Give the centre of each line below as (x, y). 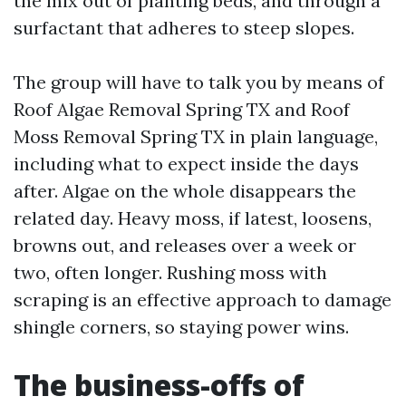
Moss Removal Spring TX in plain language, (196, 136)
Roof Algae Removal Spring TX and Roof (182, 109)
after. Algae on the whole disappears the (185, 191)
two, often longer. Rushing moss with (170, 272)
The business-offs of (159, 385)
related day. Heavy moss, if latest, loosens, (193, 218)
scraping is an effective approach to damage (203, 300)
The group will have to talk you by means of (199, 82)
